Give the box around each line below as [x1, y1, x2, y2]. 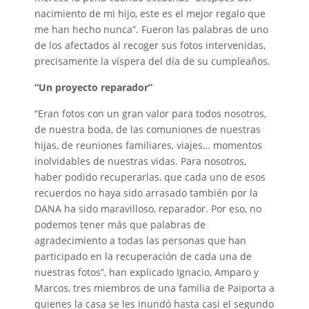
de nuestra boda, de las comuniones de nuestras [34, 123, 261, 136]
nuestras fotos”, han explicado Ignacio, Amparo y [34, 266, 259, 279]
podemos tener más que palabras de [34, 218, 206, 231]
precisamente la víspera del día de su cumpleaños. [34, 54, 270, 68]
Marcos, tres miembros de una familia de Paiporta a [34, 281, 275, 295]
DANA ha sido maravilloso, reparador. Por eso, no [34, 202, 261, 215]
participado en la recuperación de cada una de [34, 250, 252, 263]
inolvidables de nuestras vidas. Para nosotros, [34, 154, 246, 168]
